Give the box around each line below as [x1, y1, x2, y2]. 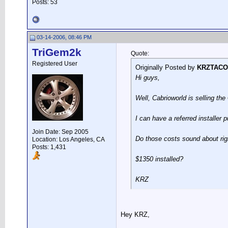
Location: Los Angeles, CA [32, 136, 105, 143]
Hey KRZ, [121, 211, 150, 218]
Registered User [32, 60, 77, 67]
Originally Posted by [135, 64, 197, 71]
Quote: [131, 50, 149, 57]
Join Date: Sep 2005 [32, 128, 89, 135]
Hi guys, [135, 74, 160, 81]
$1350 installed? [135, 155, 183, 163]
